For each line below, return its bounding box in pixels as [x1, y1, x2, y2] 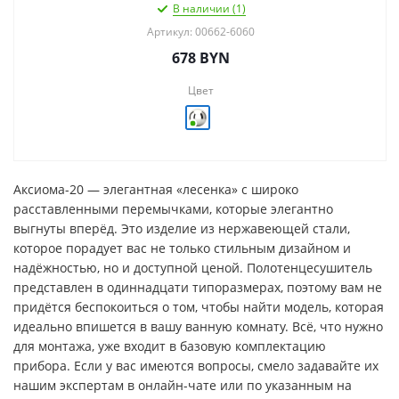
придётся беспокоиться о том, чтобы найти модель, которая [13, 297, 384, 315]
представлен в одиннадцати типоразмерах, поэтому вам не [13, 278, 382, 296]
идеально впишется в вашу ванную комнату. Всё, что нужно [13, 317, 383, 335]
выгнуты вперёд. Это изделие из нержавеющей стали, [13, 219, 350, 237]
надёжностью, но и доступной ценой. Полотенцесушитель [13, 258, 372, 276]
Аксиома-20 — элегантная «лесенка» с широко [13, 180, 298, 198]
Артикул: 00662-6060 [146, 23, 255, 39]
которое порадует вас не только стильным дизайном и [13, 239, 351, 256]
